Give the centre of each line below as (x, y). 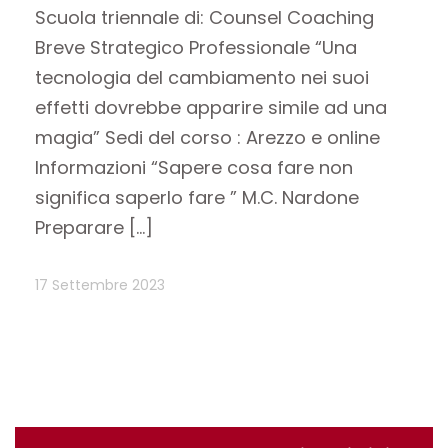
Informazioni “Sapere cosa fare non (194, 167)
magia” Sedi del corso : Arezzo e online (207, 137)
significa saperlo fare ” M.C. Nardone (197, 197)
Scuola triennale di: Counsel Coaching (204, 17)
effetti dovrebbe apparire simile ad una (211, 107)
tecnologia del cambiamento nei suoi (202, 77)
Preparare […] (94, 227)
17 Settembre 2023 (100, 285)
